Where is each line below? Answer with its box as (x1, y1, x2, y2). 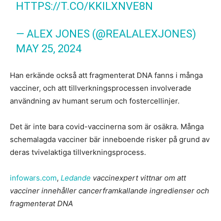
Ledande (61, 173, 91, 183)
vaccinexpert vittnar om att (91, 173, 186, 183)
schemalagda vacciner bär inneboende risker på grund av (10, 135, 210, 145)
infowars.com (10, 173, 57, 183)
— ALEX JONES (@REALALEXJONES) (16, 28, 197, 40)
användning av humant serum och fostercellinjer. (10, 96, 180, 106)
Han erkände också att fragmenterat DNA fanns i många (10, 71, 203, 80)
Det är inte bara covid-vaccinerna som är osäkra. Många (10, 122, 204, 132)
